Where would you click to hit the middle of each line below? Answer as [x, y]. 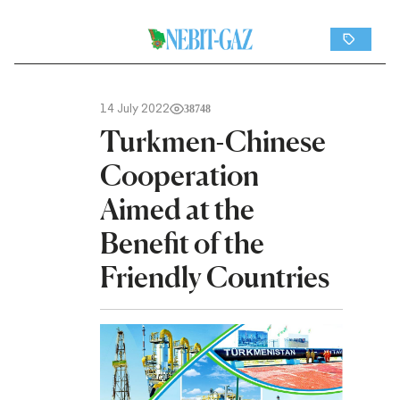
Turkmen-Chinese [213, 142]
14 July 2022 [135, 108]
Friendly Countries [215, 277]
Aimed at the [177, 209]
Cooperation [179, 175]
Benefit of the [182, 243]
